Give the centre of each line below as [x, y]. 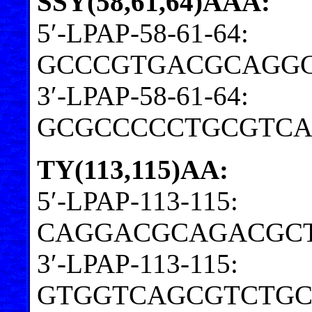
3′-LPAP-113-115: [138, 263]
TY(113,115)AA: [133, 169]
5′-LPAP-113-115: [138, 201]
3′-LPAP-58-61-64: [143, 95]
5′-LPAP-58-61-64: [143, 33]
